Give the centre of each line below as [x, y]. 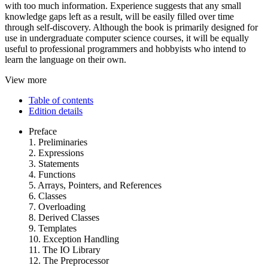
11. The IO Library [65, 249]
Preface [43, 131]
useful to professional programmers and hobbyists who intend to [125, 48]
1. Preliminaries [58, 142]
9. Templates [53, 228]
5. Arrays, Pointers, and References [95, 185]
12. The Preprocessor [69, 260]
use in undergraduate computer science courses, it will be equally [127, 38]
